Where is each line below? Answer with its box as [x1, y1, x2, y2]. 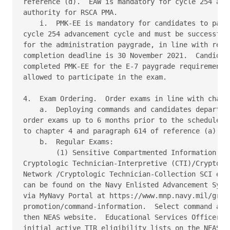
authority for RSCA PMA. [23, 8, 122, 16]
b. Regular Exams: [23, 137, 118, 146]
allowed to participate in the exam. [23, 72, 171, 81]
